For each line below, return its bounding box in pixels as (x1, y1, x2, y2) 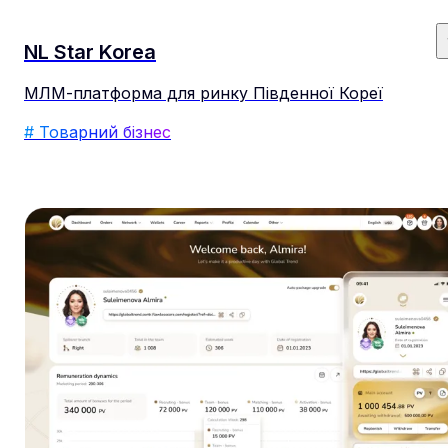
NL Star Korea (24, 40, 156, 65)
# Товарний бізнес (24, 121, 171, 142)
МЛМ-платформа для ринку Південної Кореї (24, 82, 383, 103)
